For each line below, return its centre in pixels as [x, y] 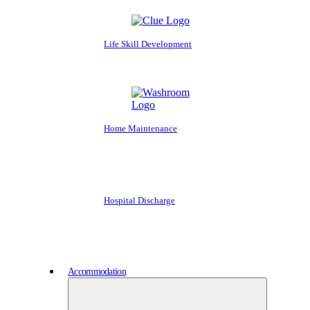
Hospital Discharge [139, 200]
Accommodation [97, 271]
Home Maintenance [140, 128]
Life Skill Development [148, 44]
